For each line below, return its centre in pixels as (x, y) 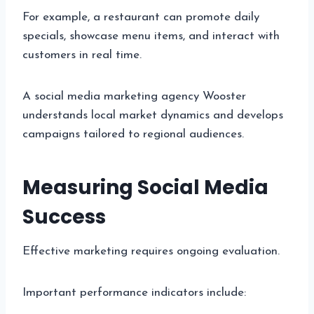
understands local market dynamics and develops (153, 115)
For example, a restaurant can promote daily (141, 17)
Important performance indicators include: (134, 292)
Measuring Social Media (145, 187)
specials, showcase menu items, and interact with (151, 36)
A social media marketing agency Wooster (134, 96)
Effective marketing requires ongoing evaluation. (151, 251)
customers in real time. (82, 55)
